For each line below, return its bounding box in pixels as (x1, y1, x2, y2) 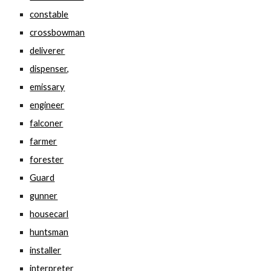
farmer (30, 136, 57, 146)
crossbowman (30, 27, 85, 38)
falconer (30, 118, 64, 128)
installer (30, 245, 62, 255)
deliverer (30, 45, 65, 56)
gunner (30, 191, 58, 201)
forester (30, 154, 64, 165)
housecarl (30, 209, 69, 219)
